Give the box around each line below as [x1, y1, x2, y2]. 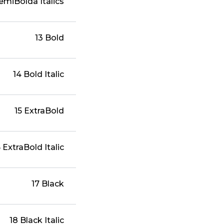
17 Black [31, 179, 64, 189]
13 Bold [35, 33, 64, 43]
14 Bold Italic [13, 69, 64, 79]
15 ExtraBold [14, 106, 64, 116]
